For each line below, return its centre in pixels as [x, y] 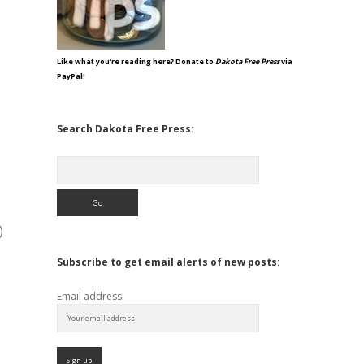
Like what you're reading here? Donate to [136, 61]
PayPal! [71, 76]
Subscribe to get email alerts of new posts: [168, 262]
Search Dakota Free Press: [125, 129]
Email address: [90, 296]
